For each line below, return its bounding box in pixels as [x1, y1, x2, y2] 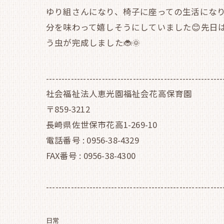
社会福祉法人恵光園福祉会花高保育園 [46, 87, 192, 99]
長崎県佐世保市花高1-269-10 [46, 118, 157, 130]
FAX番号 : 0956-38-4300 [46, 149, 135, 161]
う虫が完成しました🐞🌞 [46, 36, 141, 48]
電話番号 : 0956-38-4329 [46, 134, 139, 146]
